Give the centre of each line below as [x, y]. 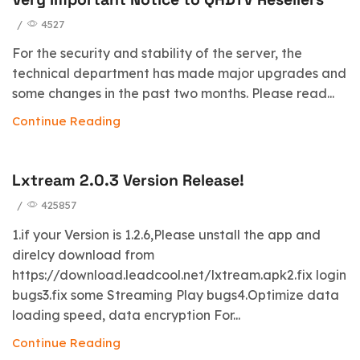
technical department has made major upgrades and [179, 74]
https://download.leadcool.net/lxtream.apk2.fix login [179, 274]
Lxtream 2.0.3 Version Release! [128, 181]
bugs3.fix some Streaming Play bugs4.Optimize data [176, 295]
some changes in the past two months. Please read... [173, 94]
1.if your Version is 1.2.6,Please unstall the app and [166, 234]
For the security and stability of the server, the [157, 53]
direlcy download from [83, 254]
